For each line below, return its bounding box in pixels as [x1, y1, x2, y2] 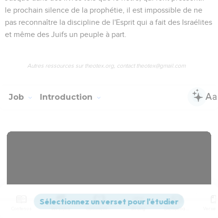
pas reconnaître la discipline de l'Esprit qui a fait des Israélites [5, 18, 212, 26]
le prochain [5, 6, 45, 14]
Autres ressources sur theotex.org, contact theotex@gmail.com [27, 62, 185, 69]
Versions [51, 205, 70, 212]
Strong [131, 205, 145, 212]
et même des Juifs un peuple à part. [5, 30, 127, 38]
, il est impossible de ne [123, 6, 202, 14]
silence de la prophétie [45, 6, 123, 14]
